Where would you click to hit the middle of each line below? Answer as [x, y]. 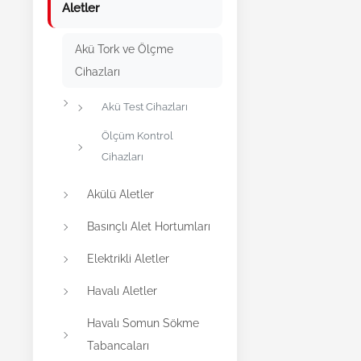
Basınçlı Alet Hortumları [149, 226]
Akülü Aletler [120, 194]
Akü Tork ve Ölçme [124, 49]
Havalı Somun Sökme [143, 323]
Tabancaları [118, 345]
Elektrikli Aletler [128, 258]
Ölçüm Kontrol [137, 135]
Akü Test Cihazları [145, 106]
